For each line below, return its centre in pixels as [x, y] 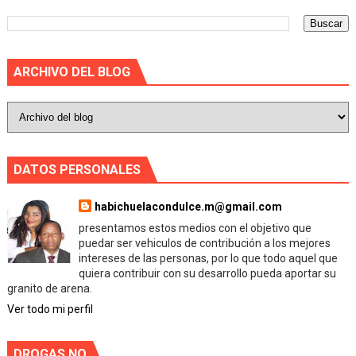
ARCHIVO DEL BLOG [72, 72]
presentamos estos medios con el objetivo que [195, 228]
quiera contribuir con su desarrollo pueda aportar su [208, 273]
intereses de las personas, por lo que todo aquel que [209, 258]
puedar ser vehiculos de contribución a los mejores [205, 243]
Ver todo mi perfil [50, 309]
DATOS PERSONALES [77, 170]
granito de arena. [49, 288]
